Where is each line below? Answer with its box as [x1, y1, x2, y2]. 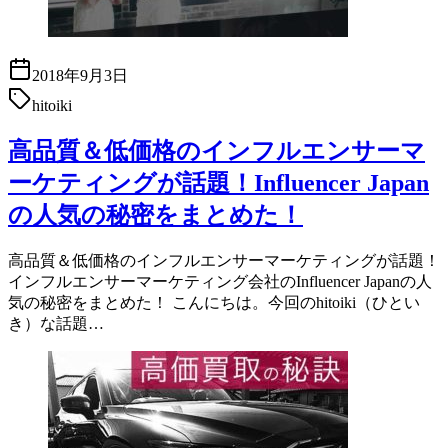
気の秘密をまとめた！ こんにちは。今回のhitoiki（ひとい [8, 293, 420, 311]
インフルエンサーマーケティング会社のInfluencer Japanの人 [8, 272, 432, 290]
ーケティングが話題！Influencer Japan [8, 169, 429, 196]
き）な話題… [8, 314, 104, 332]
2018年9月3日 [32, 66, 128, 84]
